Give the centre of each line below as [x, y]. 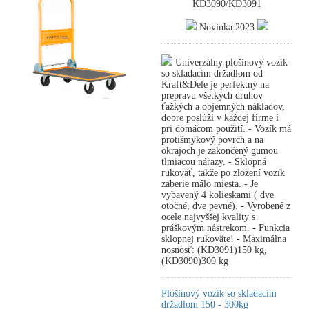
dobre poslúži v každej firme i [220, 118]
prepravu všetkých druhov [212, 96]
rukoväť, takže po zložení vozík [223, 173]
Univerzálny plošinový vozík [230, 62]
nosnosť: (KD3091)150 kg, [214, 250]
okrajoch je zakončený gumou [220, 151]
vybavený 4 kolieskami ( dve [218, 195]
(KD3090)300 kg [195, 261]
